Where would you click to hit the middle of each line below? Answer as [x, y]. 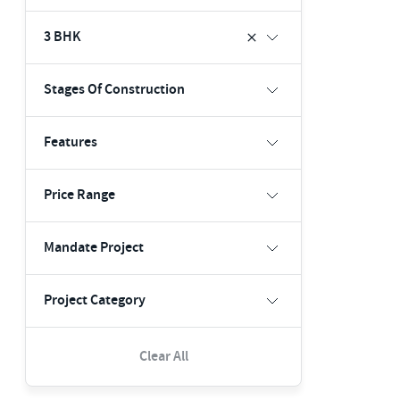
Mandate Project [94, 248]
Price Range [79, 195]
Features [71, 142]
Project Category [95, 300]
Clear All [163, 357]
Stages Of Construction [114, 90]
